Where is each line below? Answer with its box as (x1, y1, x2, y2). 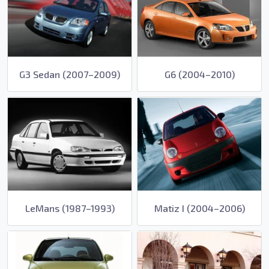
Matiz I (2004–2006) (154, 202, 245, 214)
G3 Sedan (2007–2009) (19, 68, 120, 80)
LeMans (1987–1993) (25, 202, 115, 214)
